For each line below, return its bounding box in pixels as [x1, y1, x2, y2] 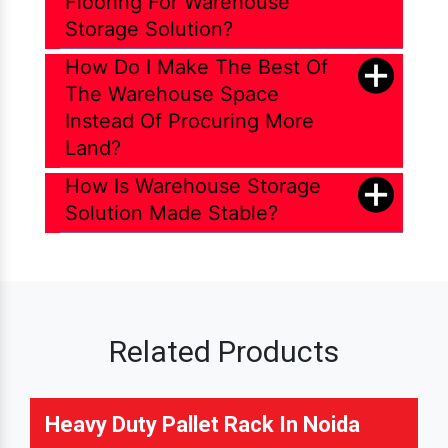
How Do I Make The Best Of [65, 55, 328, 80]
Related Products [109, 334, 339, 370]
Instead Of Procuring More [65, 109, 314, 134]
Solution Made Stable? [65, 201, 278, 226]
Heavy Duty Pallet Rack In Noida [45, 412, 360, 438]
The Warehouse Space [65, 82, 279, 107]
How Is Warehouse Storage [65, 174, 321, 199]
